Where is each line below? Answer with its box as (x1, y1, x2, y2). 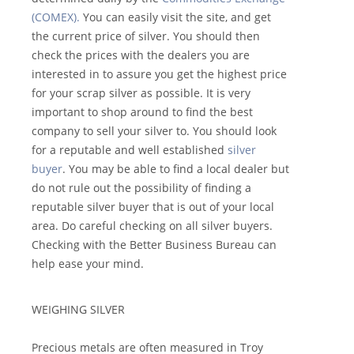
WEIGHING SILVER (32, 302, 125, 318)
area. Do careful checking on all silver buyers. (32, 218, 273, 234)
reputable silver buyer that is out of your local (32, 199, 274, 215)
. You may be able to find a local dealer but (62, 161, 289, 177)
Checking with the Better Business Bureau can (32, 237, 277, 253)
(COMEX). (32, 9, 83, 25)
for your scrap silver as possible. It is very (32, 85, 250, 101)
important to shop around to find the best (32, 104, 253, 120)
